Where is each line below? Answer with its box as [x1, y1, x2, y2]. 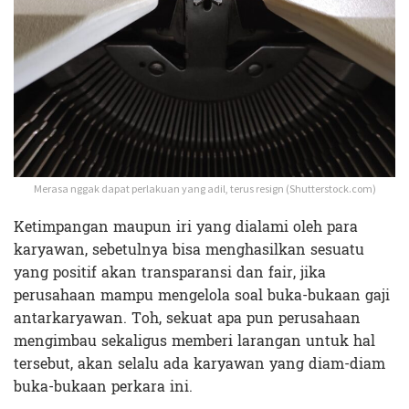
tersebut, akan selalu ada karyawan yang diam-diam [14, 351, 385, 378]
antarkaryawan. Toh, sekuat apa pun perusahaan [14, 305, 361, 332]
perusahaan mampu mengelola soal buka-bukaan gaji [14, 282, 390, 309]
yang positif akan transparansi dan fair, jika [14, 259, 326, 287]
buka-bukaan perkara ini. [14, 373, 193, 401]
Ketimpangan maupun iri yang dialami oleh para [14, 214, 358, 241]
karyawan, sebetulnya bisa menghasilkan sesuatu [14, 236, 364, 264]
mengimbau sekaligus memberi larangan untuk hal [14, 328, 375, 355]
